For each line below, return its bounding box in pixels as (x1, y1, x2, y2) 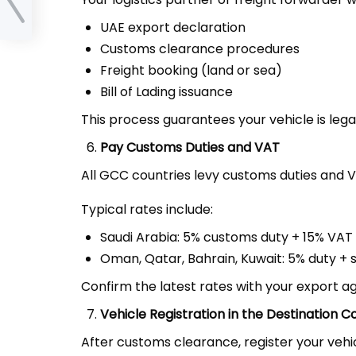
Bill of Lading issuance (100, 83, 233, 101)
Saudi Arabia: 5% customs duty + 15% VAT (100, 228, 353, 246)
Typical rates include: (81, 200, 213, 219)
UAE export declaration (100, 18, 246, 37)
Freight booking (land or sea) (100, 61, 282, 79)
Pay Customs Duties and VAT (100, 138, 280, 157)
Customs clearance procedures (100, 40, 300, 58)
